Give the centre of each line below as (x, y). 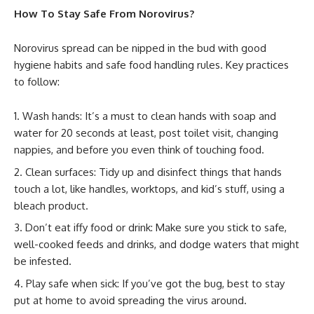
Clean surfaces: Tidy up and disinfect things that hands (153, 172)
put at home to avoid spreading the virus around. (130, 300)
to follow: (37, 82)
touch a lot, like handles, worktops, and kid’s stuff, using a (149, 189)
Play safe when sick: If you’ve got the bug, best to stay (155, 283)
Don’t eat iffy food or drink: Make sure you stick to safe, (156, 228)
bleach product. (51, 205)
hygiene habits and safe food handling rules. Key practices (151, 65)
